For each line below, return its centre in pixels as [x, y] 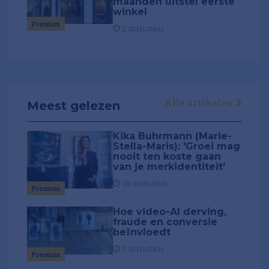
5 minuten [142, 248]
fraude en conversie [165, 222]
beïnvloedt [142, 232]
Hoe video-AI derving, [170, 211]
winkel [130, 11]
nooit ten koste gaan [167, 157]
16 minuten [144, 183]
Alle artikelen [200, 103]
